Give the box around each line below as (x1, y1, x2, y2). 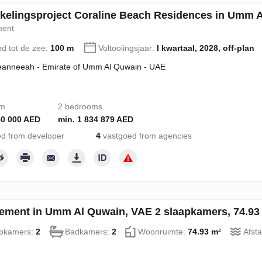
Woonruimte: (137, 227, 188, 236)
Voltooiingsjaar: (98, 43, 157, 53)
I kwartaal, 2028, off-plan (156, 43, 254, 53)
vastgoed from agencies (100, 131, 192, 140)
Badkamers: (64, 227, 112, 236)
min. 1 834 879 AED (57, 115, 133, 124)
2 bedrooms (57, 102, 102, 111)
